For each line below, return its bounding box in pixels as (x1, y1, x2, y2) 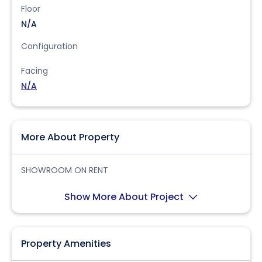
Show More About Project (64, 190, 186, 204)
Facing (21, 65, 48, 77)
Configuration (21, 40, 78, 52)
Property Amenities (21, 237, 111, 250)
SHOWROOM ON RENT (21, 164, 108, 176)
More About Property (21, 130, 119, 144)
